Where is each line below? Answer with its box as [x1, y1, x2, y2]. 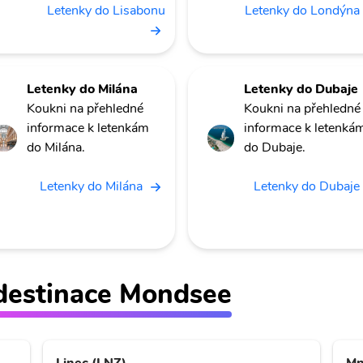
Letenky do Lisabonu [47, 2, 165, 20]
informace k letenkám [27, 119, 149, 138]
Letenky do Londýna [245, 2, 360, 20]
